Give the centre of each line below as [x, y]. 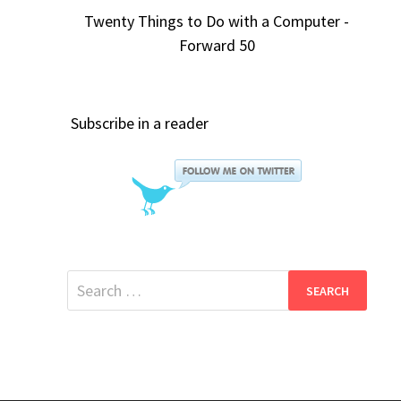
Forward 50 [217, 46]
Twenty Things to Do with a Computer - [217, 21]
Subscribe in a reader [139, 124]
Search [88, 282]
